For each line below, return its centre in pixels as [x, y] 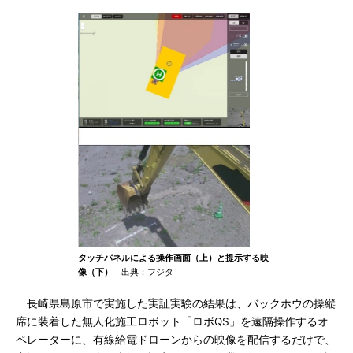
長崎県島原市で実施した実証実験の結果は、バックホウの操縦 [176, 303]
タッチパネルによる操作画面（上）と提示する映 [173, 258]
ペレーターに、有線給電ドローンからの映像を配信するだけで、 [176, 340]
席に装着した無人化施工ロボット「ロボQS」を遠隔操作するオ [172, 321]
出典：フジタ [143, 272]
